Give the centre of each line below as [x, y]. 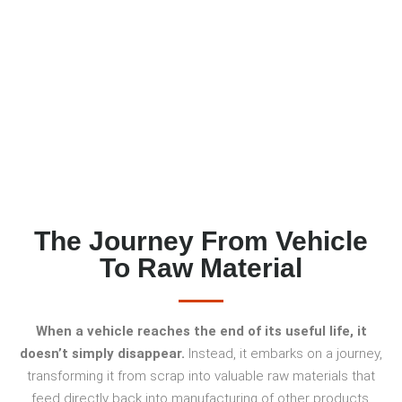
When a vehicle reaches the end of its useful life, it [201, 331]
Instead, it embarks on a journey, [285, 353]
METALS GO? [123, 37]
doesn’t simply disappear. [104, 353]
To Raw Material [201, 267]
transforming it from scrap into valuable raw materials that [201, 376]
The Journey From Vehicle [201, 240]
